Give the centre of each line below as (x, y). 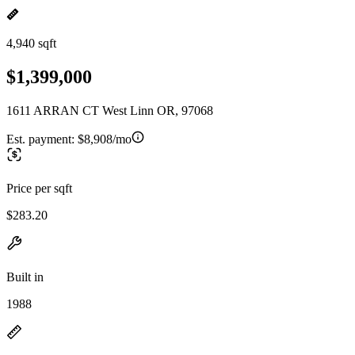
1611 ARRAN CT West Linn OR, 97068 (110, 110)
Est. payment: (42, 139)
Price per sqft (39, 188)
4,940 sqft (31, 43)
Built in (25, 277)
